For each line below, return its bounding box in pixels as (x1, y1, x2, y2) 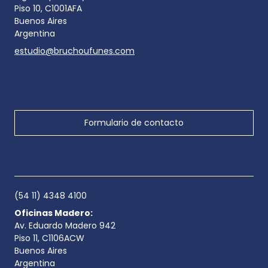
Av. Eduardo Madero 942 (14, 219, 115, 232)
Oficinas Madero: (14, 206, 93, 219)
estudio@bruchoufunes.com (14, 44, 135, 57)
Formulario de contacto (84, 116, 184, 129)
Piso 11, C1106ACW (14, 232, 84, 244)
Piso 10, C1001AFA (14, 2, 82, 14)
